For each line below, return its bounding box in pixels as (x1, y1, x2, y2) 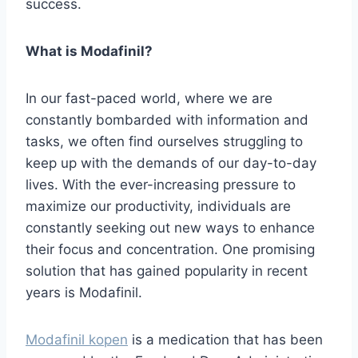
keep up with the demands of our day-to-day (26, 155, 316, 172)
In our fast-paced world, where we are (26, 90, 272, 107)
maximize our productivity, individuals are (26, 198, 291, 215)
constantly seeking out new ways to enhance (26, 220, 315, 237)
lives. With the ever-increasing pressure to (26, 177, 296, 193)
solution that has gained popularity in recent (26, 263, 308, 280)
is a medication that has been (128, 332, 323, 348)
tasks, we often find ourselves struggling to (26, 133, 303, 150)
